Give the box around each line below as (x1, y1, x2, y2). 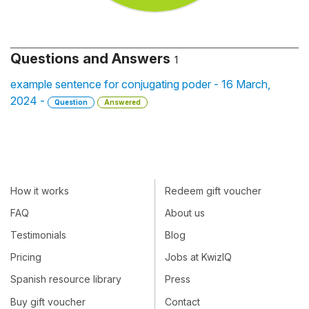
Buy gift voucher (10, 295, 86, 308)
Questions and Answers (10, 50, 170, 67)
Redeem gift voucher (165, 184, 261, 197)
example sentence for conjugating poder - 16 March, (10, 77, 270, 91)
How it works (10, 184, 69, 197)
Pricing (10, 251, 41, 263)
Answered (104, 98, 141, 106)
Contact (165, 295, 200, 308)
